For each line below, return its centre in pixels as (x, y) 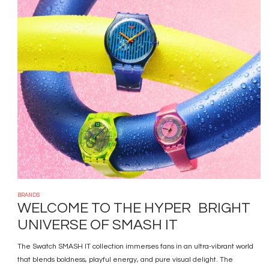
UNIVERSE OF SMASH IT (98, 225)
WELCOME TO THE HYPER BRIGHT (134, 208)
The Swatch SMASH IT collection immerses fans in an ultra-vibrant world (136, 246)
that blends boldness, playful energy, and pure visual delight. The (125, 260)
